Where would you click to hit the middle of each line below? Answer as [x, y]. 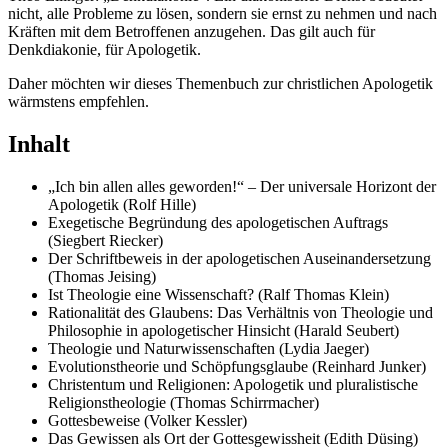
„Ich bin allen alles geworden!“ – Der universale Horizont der [242, 186]
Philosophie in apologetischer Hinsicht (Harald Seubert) [223, 330]
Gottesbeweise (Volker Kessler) [147, 420]
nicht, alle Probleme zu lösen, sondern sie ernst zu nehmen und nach [222, 13]
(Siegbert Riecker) [105, 240]
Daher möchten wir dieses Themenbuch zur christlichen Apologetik [220, 83]
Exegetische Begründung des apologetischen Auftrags [218, 222]
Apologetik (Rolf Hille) [122, 204]
